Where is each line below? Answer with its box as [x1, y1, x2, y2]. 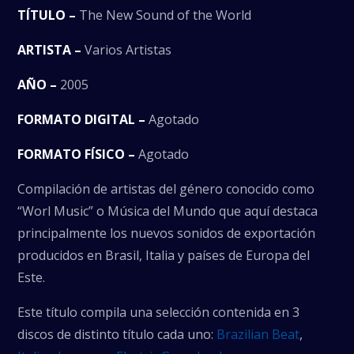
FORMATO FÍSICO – [17, 145, 136, 164]
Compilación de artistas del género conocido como [17, 180, 315, 198]
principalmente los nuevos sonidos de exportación [17, 224, 316, 243]
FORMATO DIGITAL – [17, 111, 146, 129]
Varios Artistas [81, 41, 172, 59]
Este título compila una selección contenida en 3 [17, 303, 300, 322]
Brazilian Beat [217, 326, 300, 344]
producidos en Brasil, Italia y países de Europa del [17, 247, 311, 265]
